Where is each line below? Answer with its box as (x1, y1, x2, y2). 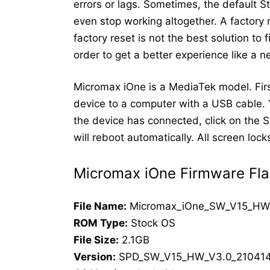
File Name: (74, 199, 127, 212)
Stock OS (128, 216, 175, 229)
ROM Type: (74, 216, 128, 229)
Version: (74, 250, 116, 263)
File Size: (74, 233, 119, 246)
